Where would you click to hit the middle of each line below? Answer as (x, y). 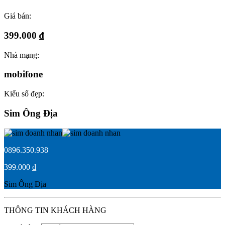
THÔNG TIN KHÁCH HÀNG (55, 210)
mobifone (23, 74)
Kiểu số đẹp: (24, 94)
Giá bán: (18, 16)
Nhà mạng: (22, 55)
